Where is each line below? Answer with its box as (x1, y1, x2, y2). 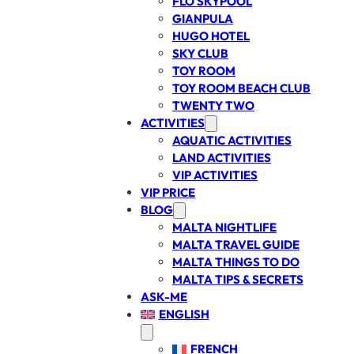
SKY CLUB (172, 46, 228, 61)
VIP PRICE (141, 185, 195, 200)
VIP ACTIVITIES (172, 168, 258, 183)
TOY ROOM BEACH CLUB (172, 81, 311, 96)
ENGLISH (158, 307, 209, 322)
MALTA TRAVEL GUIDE (172, 237, 299, 252)
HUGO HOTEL (172, 28, 250, 43)
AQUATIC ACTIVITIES (172, 133, 292, 148)
